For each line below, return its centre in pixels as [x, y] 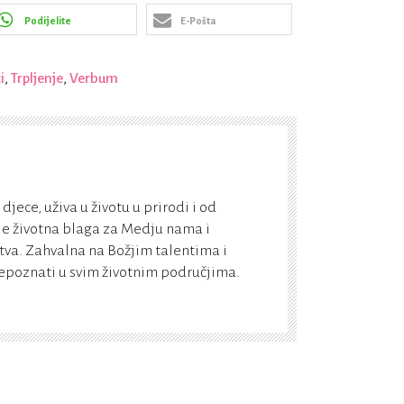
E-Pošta [197, 21]
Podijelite [48, 21]
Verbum [94, 78]
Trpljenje [37, 78]
